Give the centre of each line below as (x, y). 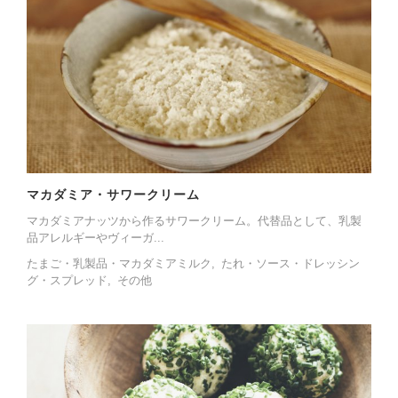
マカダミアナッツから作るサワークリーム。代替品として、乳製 (194, 220)
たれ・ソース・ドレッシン (290, 263)
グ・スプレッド (67, 280)
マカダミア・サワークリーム (113, 194)
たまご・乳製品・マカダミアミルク (119, 263)
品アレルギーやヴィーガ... (96, 237)
